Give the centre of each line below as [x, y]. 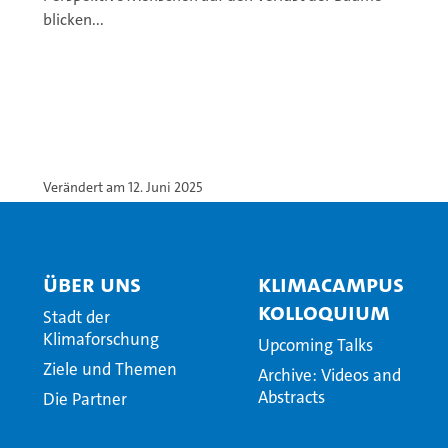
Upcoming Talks [315, 345]
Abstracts [291, 397]
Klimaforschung [101, 339]
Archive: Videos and [329, 375]
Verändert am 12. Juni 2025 [123, 187]
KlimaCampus [330, 284]
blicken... [73, 19]
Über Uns [92, 284]
